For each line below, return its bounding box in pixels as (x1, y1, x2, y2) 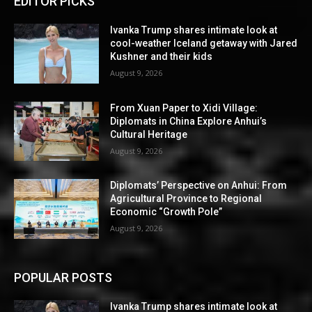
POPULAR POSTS (14, 270, 112, 286)
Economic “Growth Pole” (110, 206, 223, 218)
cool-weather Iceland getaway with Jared (110, 38, 298, 49)
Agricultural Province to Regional (110, 193, 263, 205)
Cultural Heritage (110, 128, 188, 140)
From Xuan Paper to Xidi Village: (110, 102, 258, 114)
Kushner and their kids (110, 51, 213, 63)
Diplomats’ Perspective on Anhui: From (110, 180, 288, 192)
